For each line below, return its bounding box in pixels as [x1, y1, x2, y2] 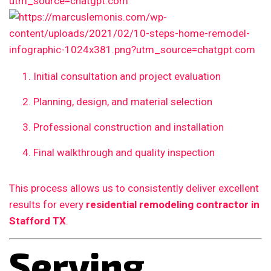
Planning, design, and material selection [33, 96, 212, 108]
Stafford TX [9, 215, 66, 227]
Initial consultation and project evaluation [33, 70, 221, 83]
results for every [9, 198, 86, 211]
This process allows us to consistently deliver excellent [9, 182, 259, 195]
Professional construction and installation [33, 121, 224, 134]
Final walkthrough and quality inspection [33, 146, 215, 159]
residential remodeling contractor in [86, 198, 260, 211]
